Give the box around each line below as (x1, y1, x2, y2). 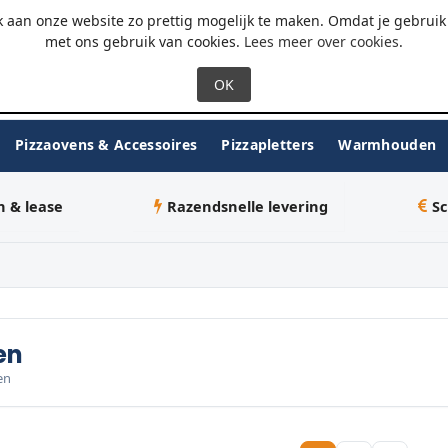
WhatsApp (346, 10, 416, 28)
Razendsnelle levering (166, 195, 328, 216)
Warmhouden (338, 134, 437, 154)
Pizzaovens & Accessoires (15, 134, 198, 154)
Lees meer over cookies (244, 32, 399, 51)
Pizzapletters (221, 134, 315, 154)
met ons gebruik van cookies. (45, 32, 244, 51)
